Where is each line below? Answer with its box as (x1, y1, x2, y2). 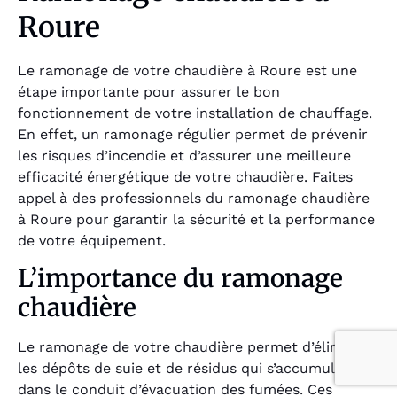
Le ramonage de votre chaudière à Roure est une (18, 61, 357, 79)
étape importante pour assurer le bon (18, 82, 280, 100)
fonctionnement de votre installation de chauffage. (18, 104, 372, 121)
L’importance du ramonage (18, 262, 343, 295)
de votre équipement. (18, 231, 166, 249)
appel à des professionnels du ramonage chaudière (18, 189, 370, 206)
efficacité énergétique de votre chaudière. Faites (18, 167, 353, 185)
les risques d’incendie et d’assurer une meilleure (18, 146, 351, 164)
